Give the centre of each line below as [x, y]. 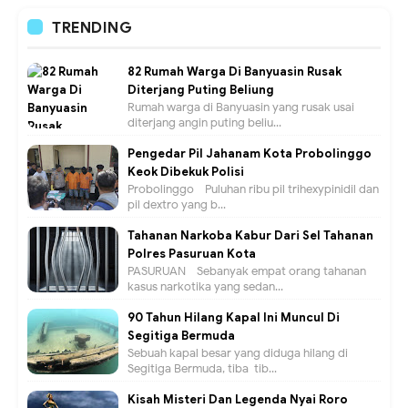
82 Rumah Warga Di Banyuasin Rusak [235, 71]
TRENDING [92, 27]
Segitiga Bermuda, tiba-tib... [202, 368]
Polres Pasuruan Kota [192, 253]
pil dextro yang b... [177, 204]
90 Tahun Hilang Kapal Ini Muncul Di [234, 317]
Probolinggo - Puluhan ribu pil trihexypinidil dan [253, 189]
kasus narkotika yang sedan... [205, 286]
